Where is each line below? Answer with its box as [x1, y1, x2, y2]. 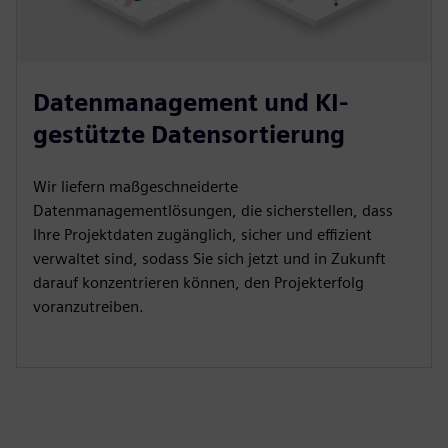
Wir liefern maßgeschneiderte [33, 177, 238, 197]
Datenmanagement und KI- [33, 88, 349, 118]
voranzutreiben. [33, 297, 144, 317]
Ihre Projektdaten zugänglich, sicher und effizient [33, 225, 372, 245]
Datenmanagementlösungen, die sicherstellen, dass [33, 201, 393, 221]
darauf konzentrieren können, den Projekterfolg [33, 273, 364, 293]
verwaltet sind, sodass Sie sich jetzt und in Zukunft [33, 249, 386, 269]
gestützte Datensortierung [33, 120, 345, 150]
